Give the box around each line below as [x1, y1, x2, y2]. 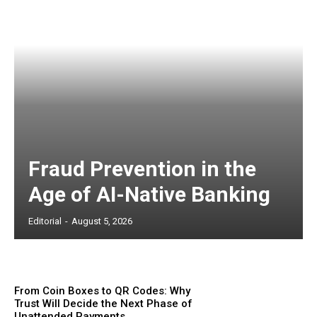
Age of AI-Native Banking [28, 182, 270, 207]
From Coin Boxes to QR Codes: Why [14, 284, 190, 298]
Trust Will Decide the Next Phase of [14, 297, 192, 311]
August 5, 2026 [71, 216, 132, 227]
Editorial [28, 216, 62, 227]
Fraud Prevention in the [28, 156, 256, 182]
